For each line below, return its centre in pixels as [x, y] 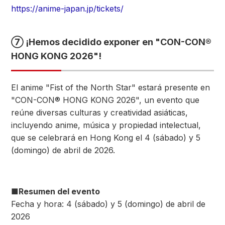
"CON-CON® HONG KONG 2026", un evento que [105, 100]
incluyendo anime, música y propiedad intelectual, [106, 125]
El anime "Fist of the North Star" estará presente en [110, 87]
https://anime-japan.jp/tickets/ [67, 9]
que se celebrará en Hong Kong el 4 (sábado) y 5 [106, 138]
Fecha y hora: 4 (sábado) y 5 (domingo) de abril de [108, 204]
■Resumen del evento [55, 191]
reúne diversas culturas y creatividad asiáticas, [99, 113]
